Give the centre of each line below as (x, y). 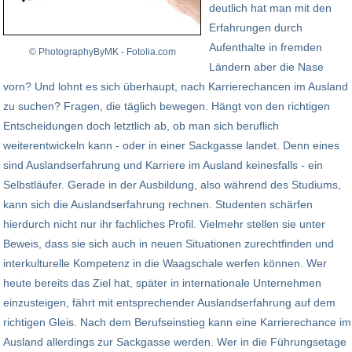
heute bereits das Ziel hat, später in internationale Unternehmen (162, 283)
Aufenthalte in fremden (266, 48)
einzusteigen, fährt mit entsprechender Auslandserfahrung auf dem (169, 303)
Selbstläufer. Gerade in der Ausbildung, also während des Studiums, (172, 185)
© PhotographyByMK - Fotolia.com (102, 52)
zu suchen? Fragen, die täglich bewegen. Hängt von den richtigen (167, 106)
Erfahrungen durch (256, 28)
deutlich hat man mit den (270, 8)
